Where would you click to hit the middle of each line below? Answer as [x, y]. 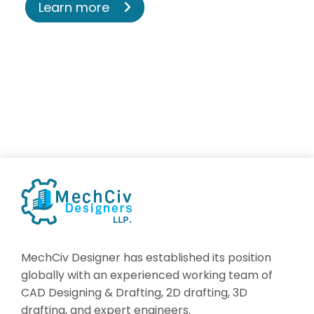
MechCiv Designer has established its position [146, 257]
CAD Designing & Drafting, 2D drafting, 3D [134, 292]
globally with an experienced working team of [147, 275]
